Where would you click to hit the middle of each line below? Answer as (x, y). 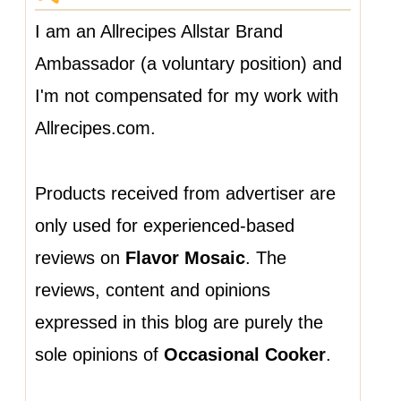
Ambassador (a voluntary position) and (188, 64)
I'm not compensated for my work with (186, 96)
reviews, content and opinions (152, 290)
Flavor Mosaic (185, 258)
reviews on (80, 258)
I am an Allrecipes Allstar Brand (158, 32)
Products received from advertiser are (185, 194)
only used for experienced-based (164, 226)
